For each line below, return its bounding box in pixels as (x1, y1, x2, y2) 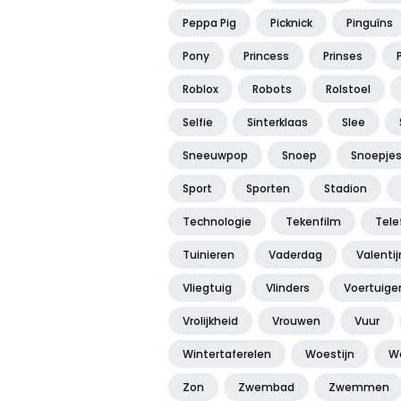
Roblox (183, 81, 218, 98)
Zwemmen (328, 380, 389, 396)
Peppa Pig (183, 15, 236, 31)
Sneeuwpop (183, 148, 248, 164)
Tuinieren (183, 247, 235, 263)
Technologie (183, 214, 252, 230)
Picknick (270, 15, 312, 31)
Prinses (323, 48, 363, 64)
